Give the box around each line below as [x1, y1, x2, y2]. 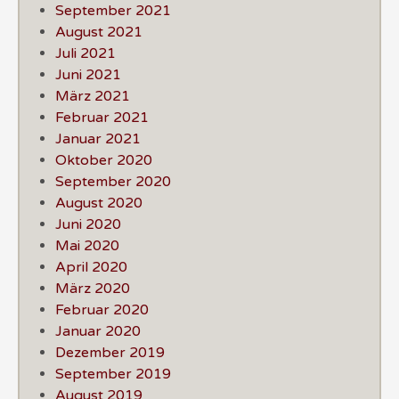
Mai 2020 [55, 236, 119, 255]
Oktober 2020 [55, 151, 152, 169]
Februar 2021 [55, 108, 149, 126]
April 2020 [55, 257, 127, 276]
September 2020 [55, 172, 171, 191]
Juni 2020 [55, 215, 121, 233]
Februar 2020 [55, 300, 149, 319]
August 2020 [55, 193, 142, 212]
